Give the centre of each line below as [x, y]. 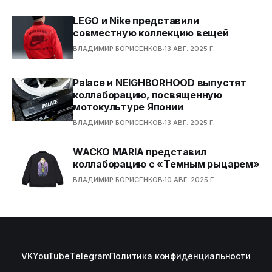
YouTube [51, 256]
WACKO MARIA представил [140, 152]
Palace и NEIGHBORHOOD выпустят [160, 83]
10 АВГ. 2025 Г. [190, 180]
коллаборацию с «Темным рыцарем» [166, 164]
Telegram [90, 256]
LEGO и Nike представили [136, 21]
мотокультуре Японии [128, 107]
